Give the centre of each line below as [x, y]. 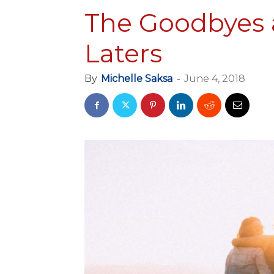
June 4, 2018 [215, 79]
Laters [123, 53]
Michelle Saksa [137, 79]
